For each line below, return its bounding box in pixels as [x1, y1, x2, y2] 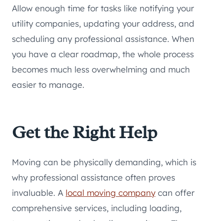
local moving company [66, 187, 155, 198]
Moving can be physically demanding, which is [12, 157, 196, 168]
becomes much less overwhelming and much [12, 64, 190, 75]
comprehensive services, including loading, [12, 203, 182, 214]
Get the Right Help [12, 121, 157, 144]
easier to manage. [12, 79, 84, 90]
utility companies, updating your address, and [12, 18, 194, 29]
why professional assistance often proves [12, 172, 175, 183]
